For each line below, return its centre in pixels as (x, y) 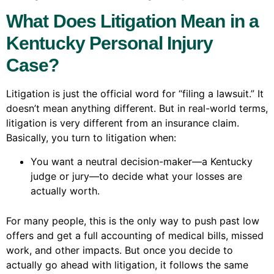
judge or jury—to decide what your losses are (136, 176)
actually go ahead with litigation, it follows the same (127, 265)
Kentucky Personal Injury (110, 43)
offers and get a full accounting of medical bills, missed (135, 235)
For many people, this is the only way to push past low (133, 220)
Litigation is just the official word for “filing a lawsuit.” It (135, 94)
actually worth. (65, 191)
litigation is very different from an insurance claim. (123, 123)
